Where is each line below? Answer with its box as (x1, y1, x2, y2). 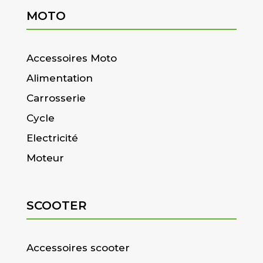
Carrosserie (26, 92, 86, 104)
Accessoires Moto (26, 52, 117, 65)
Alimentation (26, 72, 93, 85)
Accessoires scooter (26, 242, 130, 254)
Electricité (26, 132, 78, 144)
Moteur (26, 152, 64, 164)
